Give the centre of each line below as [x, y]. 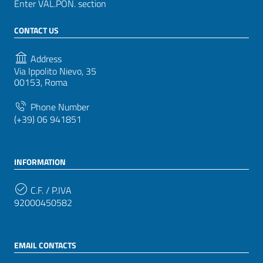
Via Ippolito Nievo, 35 [55, 71]
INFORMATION [40, 161]
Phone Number [59, 107]
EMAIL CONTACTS [45, 245]
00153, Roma [41, 82]
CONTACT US [36, 30]
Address [45, 58]
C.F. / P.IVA [50, 190]
